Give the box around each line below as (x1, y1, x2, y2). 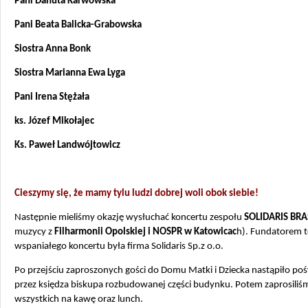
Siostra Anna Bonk (14, 44, 91, 54)
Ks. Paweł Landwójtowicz (14, 140, 120, 151)
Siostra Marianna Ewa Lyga (14, 68, 125, 78)
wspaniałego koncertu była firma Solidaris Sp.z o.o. (14, 241, 223, 252)
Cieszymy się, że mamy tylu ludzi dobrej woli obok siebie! (14, 188, 258, 199)
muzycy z (14, 227, 54, 237)
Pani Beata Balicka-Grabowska (14, 20, 142, 30)
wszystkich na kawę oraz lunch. (14, 294, 143, 305)
